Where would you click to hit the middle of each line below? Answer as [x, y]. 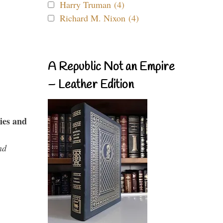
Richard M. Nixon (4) [99, 18]
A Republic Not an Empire [111, 67]
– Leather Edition [91, 85]
